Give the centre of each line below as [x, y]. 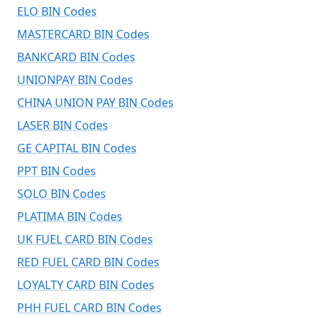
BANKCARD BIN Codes [76, 57]
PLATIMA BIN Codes [70, 216]
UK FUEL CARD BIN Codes [85, 239]
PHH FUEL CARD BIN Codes [89, 308]
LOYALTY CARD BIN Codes [86, 285]
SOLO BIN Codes [62, 194]
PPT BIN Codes [57, 171]
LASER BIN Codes [63, 125]
